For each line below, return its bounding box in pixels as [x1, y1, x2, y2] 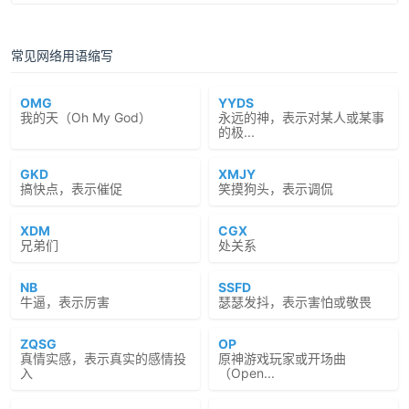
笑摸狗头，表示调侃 [218, 181, 333, 196]
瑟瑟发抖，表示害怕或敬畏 [218, 294, 372, 309]
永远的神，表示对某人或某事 [218, 110, 384, 125]
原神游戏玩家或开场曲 [218, 351, 346, 366]
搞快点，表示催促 [20, 181, 122, 196]
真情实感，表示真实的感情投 [20, 351, 186, 366]
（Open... [218, 365, 275, 381]
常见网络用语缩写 [11, 47, 113, 63]
